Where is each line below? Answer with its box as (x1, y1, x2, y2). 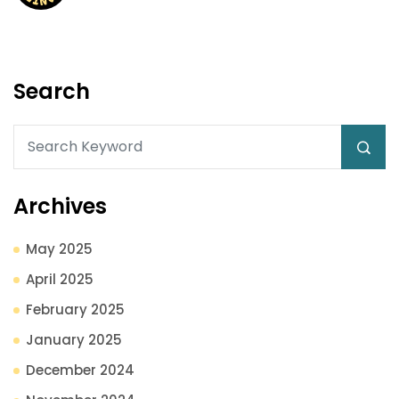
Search (13, 76, 90, 106)
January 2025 (26, 330, 122, 349)
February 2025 (26, 299, 125, 319)
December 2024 (26, 360, 134, 379)
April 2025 (26, 269, 94, 289)
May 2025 (26, 239, 93, 258)
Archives (13, 191, 107, 221)
